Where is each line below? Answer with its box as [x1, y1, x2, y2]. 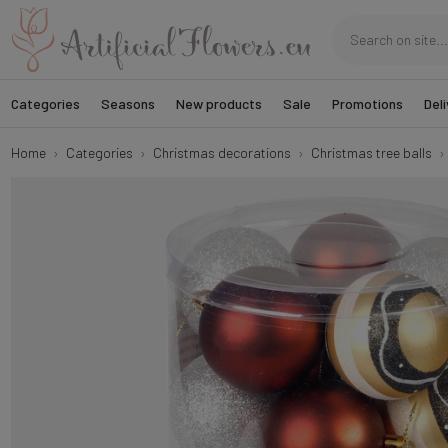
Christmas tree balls [310, 144, 432, 161]
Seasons [100, 95, 155, 112]
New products [175, 95, 262, 112]
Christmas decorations [152, 144, 291, 161]
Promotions [331, 95, 403, 112]
